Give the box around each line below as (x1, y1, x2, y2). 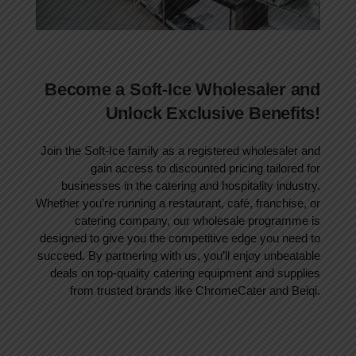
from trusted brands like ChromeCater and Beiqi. (70, 283, 320, 297)
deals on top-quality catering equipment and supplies (50, 265, 320, 280)
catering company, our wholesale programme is (75, 213, 320, 227)
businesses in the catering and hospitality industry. (61, 178, 320, 192)
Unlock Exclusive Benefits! (105, 103, 320, 123)
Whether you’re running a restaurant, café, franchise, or (36, 195, 320, 210)
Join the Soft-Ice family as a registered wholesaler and (41, 143, 320, 157)
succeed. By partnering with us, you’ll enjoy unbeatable (37, 248, 320, 262)
